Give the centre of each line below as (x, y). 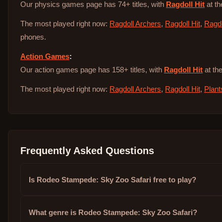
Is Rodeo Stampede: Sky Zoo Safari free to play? (112, 179)
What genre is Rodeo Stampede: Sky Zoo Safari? (113, 212)
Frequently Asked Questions (87, 151)
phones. (33, 37)
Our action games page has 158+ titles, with (92, 70)
